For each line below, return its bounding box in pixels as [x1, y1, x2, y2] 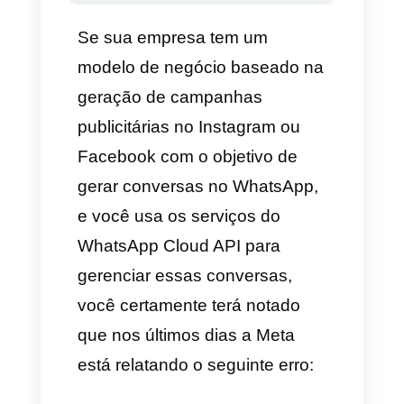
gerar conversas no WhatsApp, [94, 308, 390, 333]
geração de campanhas [94, 199, 322, 224]
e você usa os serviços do [94, 345, 344, 370]
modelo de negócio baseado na [94, 162, 398, 187]
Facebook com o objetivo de [94, 272, 365, 297]
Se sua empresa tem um [94, 126, 329, 151]
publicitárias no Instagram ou [94, 235, 369, 260]
